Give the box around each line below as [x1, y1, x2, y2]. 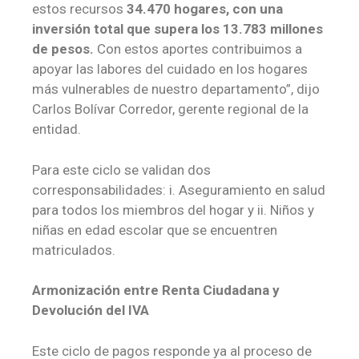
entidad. [32, 121, 81, 138]
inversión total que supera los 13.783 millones [32, 21, 323, 38]
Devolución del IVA [32, 302, 149, 319]
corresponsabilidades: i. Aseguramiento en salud [32, 181, 325, 198]
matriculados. [32, 241, 115, 258]
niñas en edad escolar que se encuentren [32, 221, 277, 238]
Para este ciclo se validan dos [32, 161, 211, 178]
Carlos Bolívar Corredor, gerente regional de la [32, 101, 309, 118]
